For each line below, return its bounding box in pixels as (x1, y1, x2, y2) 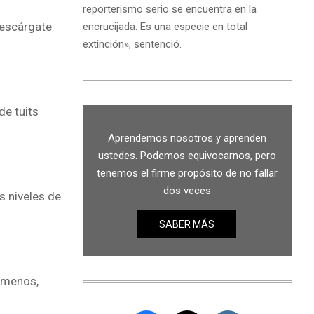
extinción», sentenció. (82, 37, 182, 50)
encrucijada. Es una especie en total (82, 20, 247, 33)
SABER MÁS (159, 218, 215, 230)
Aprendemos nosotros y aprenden (107, 131, 266, 144)
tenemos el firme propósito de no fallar (96, 166, 278, 179)
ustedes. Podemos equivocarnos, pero (97, 149, 276, 162)
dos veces (163, 184, 211, 197)
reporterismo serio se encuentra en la (82, 2, 257, 15)
